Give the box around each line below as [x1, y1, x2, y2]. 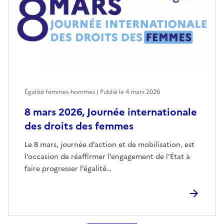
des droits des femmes [24, 118, 133, 134]
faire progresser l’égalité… [24, 163, 111, 174]
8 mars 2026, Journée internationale [24, 104, 197, 120]
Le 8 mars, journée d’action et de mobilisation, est [24, 139, 194, 150]
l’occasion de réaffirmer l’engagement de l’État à [24, 151, 190, 162]
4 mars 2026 [125, 87, 160, 97]
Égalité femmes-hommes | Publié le [24, 87, 125, 97]
